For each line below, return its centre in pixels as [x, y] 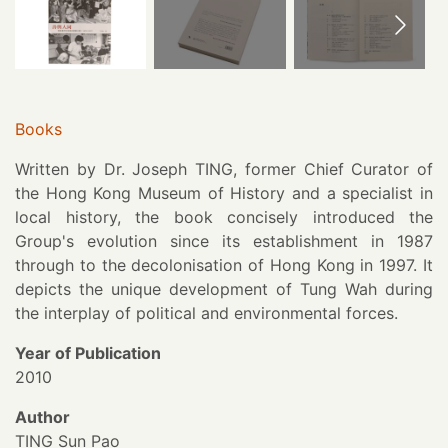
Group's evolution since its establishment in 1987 [224, 241]
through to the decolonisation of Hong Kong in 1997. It [224, 265]
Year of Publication [88, 353]
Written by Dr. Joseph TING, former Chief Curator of [224, 169]
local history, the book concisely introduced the [224, 217]
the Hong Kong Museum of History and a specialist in [224, 193]
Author [42, 417]
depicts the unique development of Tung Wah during [224, 289]
